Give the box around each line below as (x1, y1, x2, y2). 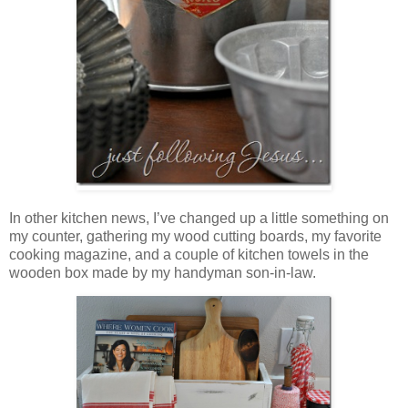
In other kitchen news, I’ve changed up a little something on (9, 209, 389, 226)
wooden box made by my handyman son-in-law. (9, 264, 316, 280)
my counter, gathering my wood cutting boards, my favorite (9, 228, 382, 244)
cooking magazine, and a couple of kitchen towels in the (9, 246, 369, 262)
